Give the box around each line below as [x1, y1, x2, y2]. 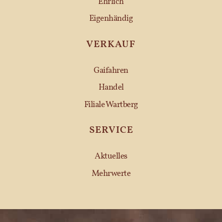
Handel [98, 82, 124, 94]
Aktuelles [95, 151, 127, 163]
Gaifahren [94, 64, 128, 76]
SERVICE [89, 123, 133, 138]
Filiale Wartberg [84, 99, 138, 111]
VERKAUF [86, 37, 136, 52]
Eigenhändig [89, 13, 133, 25]
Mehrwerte [91, 167, 131, 179]
